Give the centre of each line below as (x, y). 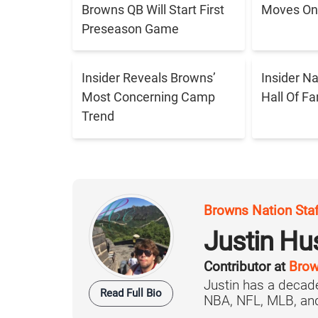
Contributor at (246, 267)
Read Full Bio (131, 294)
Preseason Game (130, 28)
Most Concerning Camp (148, 97)
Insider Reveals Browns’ (148, 78)
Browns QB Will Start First (153, 9)
